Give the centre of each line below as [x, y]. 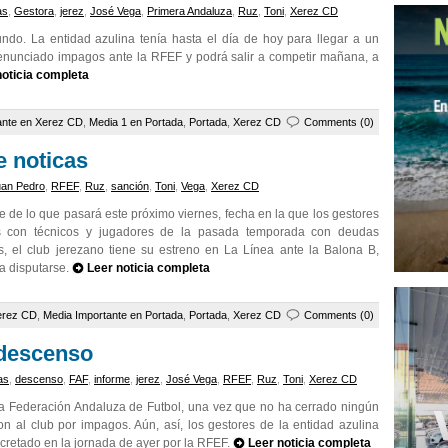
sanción [130, 186]
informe [112, 379]
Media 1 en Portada [136, 122]
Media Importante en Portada [113, 315]
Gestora [34, 11]
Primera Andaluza [189, 11]
